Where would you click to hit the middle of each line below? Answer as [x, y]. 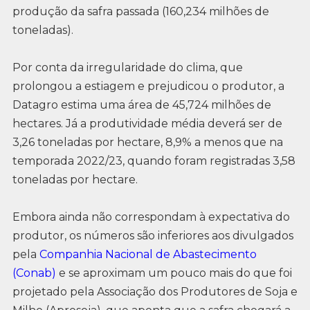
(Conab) [34, 273]
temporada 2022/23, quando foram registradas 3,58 [154, 161]
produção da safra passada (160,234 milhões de [140, 11]
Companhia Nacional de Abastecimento [148, 255]
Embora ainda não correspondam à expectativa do [151, 217]
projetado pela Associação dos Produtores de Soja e [155, 292]
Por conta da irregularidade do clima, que [127, 68]
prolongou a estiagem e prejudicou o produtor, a [148, 86]
